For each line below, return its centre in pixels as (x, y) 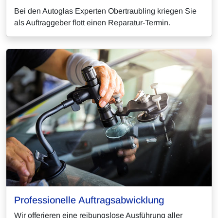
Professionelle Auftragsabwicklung (89, 200)
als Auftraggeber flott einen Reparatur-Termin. (92, 23)
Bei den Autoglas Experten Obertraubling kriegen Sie (105, 11)
